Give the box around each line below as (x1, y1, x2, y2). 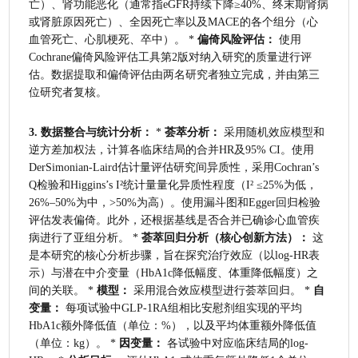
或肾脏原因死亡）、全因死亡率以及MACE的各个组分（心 (29, 15, 319, 28)
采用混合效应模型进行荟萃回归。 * (130, 284, 314, 296)
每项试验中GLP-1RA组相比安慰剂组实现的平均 (62, 301, 303, 314)
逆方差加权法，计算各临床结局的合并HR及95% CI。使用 (29, 143, 315, 156)
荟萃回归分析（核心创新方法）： (141, 231, 310, 244)
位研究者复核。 (29, 86, 108, 98)
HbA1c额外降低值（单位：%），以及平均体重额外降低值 (29, 319, 317, 332)
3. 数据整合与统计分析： (29, 125, 153, 138)
